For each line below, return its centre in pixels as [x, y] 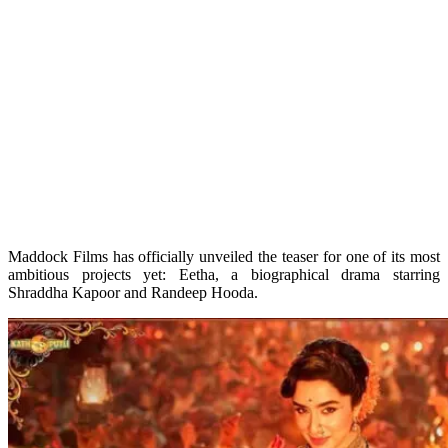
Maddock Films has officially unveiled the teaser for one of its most [224, 256]
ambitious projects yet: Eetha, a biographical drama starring [224, 274]
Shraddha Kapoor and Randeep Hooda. [133, 292]
